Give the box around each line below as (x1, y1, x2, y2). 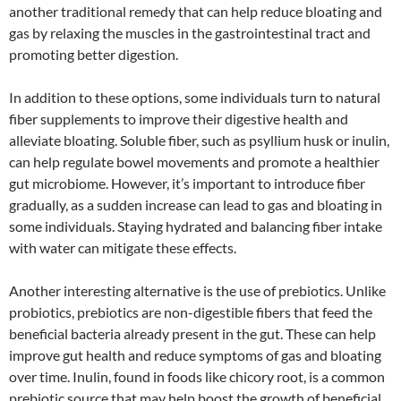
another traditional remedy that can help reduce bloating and (9, 2, 382, 20)
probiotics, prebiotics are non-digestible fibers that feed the (9, 303, 372, 320)
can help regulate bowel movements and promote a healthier (9, 152, 380, 170)
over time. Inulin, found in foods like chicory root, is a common (9, 367, 385, 385)
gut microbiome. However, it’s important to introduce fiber (9, 174, 365, 192)
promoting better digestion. (9, 45, 178, 63)
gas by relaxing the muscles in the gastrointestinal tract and (9, 23, 371, 41)
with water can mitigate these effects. (9, 238, 236, 256)
